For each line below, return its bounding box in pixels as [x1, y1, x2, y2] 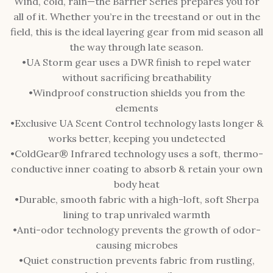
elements [115, 102, 158, 114]
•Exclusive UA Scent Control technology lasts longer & [10, 117, 263, 129]
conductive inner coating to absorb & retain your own [10, 163, 263, 175]
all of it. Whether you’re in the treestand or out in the [13, 10, 260, 23]
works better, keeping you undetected [48, 132, 225, 144]
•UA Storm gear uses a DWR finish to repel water [22, 56, 251, 68]
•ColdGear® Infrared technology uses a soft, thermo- [10, 147, 263, 160]
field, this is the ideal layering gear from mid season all [10, 26, 263, 38]
